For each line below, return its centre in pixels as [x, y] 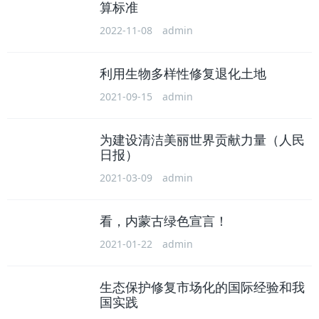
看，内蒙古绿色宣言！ [164, 221]
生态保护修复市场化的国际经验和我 [202, 287]
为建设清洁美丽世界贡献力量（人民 [202, 140]
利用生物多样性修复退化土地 [183, 74]
